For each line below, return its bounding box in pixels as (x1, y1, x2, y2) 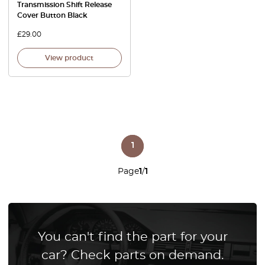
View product (45, 54, 94, 62)
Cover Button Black (17, 11, 88, 19)
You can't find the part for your (37, 231, 228, 243)
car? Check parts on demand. (41, 249, 224, 261)
